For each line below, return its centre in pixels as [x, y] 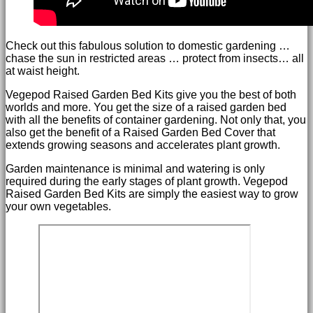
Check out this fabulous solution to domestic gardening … [148, 45]
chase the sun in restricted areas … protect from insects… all [155, 58]
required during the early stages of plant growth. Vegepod [147, 181]
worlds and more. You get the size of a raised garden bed [146, 107]
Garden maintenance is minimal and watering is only [135, 168]
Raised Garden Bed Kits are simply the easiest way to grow [152, 194]
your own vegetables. [58, 206]
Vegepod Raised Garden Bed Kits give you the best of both [151, 94]
